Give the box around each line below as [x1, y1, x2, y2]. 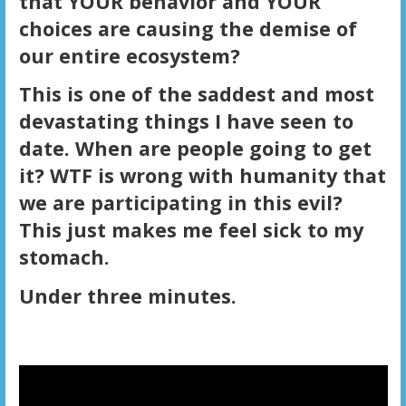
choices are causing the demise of [18, 14, 357, 42]
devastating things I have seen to [18, 108, 353, 135]
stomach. [18, 244, 110, 271]
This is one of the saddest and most [18, 81, 374, 108]
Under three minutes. [18, 283, 237, 310]
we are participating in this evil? [18, 189, 348, 217]
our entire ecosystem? [18, 42, 240, 69]
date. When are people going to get [18, 135, 372, 162]
